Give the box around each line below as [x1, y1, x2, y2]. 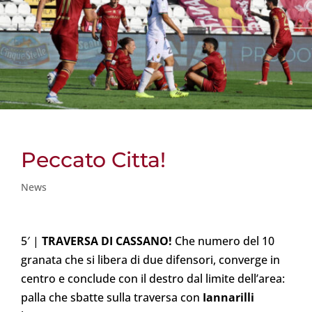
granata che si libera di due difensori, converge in [21, 251, 280, 267]
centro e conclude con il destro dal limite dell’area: [21, 270, 285, 286]
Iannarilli [203, 289, 254, 305]
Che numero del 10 [172, 233, 274, 249]
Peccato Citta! [21, 146, 166, 173]
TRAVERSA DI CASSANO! [42, 233, 172, 249]
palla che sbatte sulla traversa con [21, 289, 203, 305]
